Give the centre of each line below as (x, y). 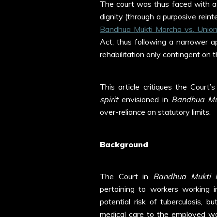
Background (124, 144)
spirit (111, 99)
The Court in (126, 177)
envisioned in (147, 99)
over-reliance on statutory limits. (156, 112)
